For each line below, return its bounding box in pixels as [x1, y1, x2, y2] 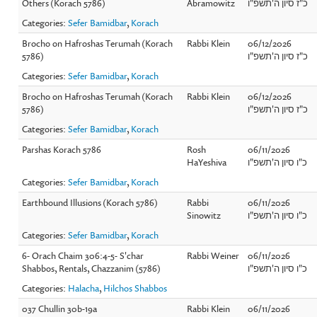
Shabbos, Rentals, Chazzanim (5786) [22, 261, 161, 275]
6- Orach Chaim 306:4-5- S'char [22, 248, 144, 262]
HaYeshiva [187, 155, 227, 168]
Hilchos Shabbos [103, 281, 168, 294]
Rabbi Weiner [187, 248, 240, 262]
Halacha [68, 281, 100, 294]
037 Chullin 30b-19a [22, 301, 98, 315]
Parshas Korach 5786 [22, 142, 102, 156]
